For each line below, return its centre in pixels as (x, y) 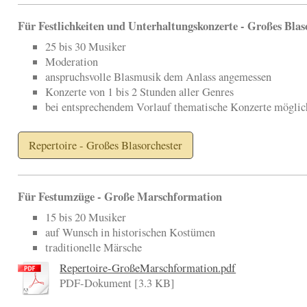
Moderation (72, 62)
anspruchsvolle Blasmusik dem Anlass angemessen (159, 77)
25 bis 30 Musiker (86, 47)
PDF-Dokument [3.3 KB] (118, 283)
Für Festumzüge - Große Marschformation (120, 196)
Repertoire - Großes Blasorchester (106, 145)
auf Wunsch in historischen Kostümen (131, 232)
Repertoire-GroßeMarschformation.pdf (148, 268)
